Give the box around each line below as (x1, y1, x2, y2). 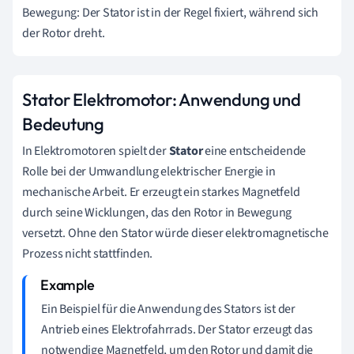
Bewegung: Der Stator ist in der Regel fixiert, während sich (22, 3, 319, 21)
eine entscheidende (202, 141, 307, 160)
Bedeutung (22, 112, 105, 135)
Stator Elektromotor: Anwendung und (22, 88, 301, 111)
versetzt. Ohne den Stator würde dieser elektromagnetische (22, 224, 329, 242)
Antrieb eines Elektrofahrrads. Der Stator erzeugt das (41, 320, 313, 338)
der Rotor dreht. (22, 24, 105, 42)
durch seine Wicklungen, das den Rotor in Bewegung (22, 203, 292, 221)
